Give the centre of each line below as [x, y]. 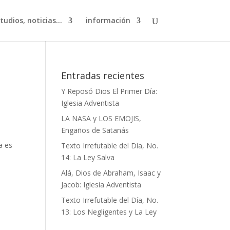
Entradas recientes [103, 75]
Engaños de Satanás [95, 130]
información [108, 20]
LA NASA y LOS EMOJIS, [101, 118]
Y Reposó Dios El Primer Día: [109, 91]
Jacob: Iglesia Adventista [101, 185]
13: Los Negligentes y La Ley [109, 212]
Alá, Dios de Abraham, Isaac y [111, 173]
